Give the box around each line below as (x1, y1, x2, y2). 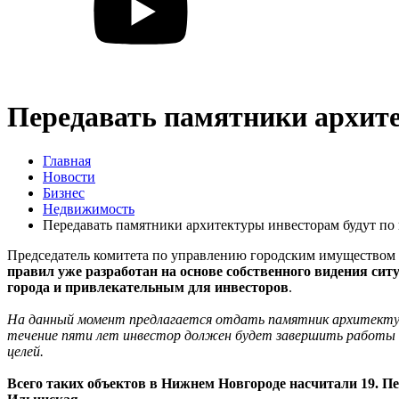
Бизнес (43, 184, 85, 200)
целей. (7, 343, 44, 359)
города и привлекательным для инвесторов (7, 279, 289, 295)
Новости (43, 168, 95, 184)
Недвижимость (43, 200, 134, 216)
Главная (43, 152, 91, 168)
